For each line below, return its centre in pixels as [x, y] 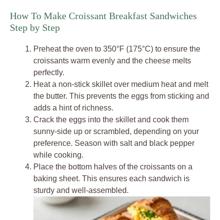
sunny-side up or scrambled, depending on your [116, 131]
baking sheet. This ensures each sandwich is [111, 179]
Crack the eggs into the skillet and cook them [111, 120]
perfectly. [49, 72]
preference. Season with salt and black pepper [114, 143]
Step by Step [35, 27]
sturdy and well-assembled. [81, 190]
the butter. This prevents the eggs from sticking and [121, 96]
